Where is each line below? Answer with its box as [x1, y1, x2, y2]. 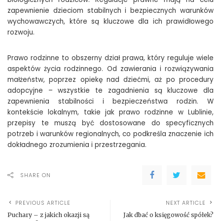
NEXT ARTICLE [166, 198, 206, 207]
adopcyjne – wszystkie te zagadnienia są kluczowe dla [7, 85, 214, 95]
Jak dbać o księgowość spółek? [123, 211, 214, 219]
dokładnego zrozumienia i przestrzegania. [7, 140, 147, 149]
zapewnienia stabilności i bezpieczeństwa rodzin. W [7, 96, 214, 106]
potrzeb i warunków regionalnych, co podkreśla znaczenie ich [7, 129, 214, 139]
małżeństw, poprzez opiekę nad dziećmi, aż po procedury [7, 74, 214, 84]
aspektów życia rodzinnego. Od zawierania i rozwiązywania [7, 64, 214, 74]
